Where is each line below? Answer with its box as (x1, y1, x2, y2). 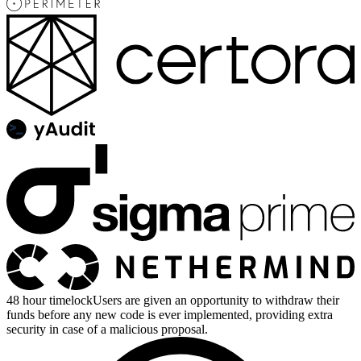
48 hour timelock (6, 293, 93, 308)
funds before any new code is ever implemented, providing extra (6, 308, 333, 322)
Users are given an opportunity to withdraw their (93, 293, 339, 308)
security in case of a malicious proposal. (6, 322, 208, 337)
